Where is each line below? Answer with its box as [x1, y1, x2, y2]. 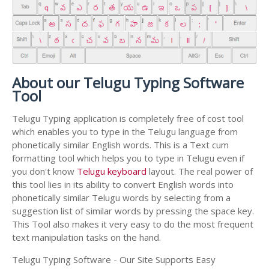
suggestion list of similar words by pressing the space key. [12, 204, 254, 217]
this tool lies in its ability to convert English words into [12, 178, 234, 190]
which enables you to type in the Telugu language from [12, 125, 238, 138]
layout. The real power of [147, 165, 253, 177]
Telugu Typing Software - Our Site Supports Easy [12, 253, 216, 265]
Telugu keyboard [77, 165, 147, 177]
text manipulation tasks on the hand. [12, 231, 161, 243]
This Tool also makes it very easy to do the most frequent [12, 217, 253, 230]
